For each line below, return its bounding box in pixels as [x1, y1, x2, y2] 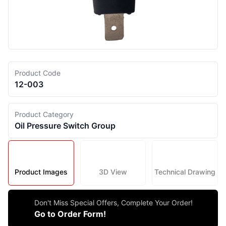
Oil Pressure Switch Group [15, 121, 116, 131]
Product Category [15, 110, 74, 119]
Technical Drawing [154, 167, 216, 176]
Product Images [14, 167, 68, 176]
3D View [98, 167, 127, 176]
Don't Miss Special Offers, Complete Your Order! [34, 198, 193, 207]
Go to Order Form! [34, 209, 106, 219]
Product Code [15, 69, 61, 77]
